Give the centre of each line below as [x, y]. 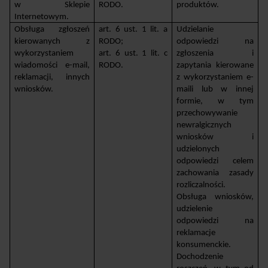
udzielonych [198, 149]
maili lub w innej [215, 89]
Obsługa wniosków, [215, 197]
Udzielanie [195, 29]
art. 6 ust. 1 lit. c [133, 53]
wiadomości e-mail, [52, 65]
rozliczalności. [201, 185]
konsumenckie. [204, 245]
